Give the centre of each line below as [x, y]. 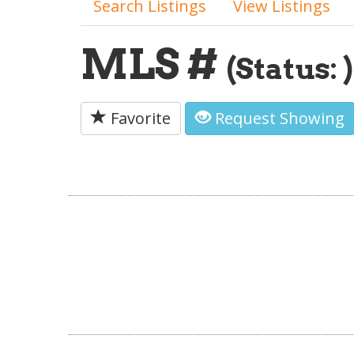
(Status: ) [289, 68]
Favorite [139, 118]
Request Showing [278, 118]
